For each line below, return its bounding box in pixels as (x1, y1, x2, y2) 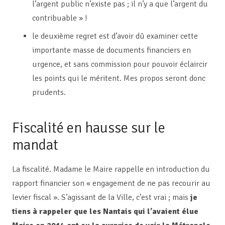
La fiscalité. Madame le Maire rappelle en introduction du (12, 164, 210, 175)
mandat (12, 136, 58, 154)
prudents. (32, 87, 66, 97)
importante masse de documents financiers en (32, 45, 191, 55)
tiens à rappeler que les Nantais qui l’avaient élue (12, 206, 198, 217)
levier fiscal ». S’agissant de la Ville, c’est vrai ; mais (12, 192, 190, 203)
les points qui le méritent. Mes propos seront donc (32, 73, 205, 83)
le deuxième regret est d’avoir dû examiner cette (32, 31, 198, 41)
